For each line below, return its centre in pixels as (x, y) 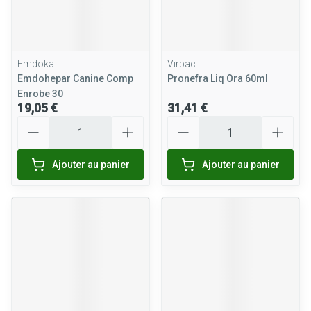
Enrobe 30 (40, 94)
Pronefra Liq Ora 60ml (218, 78)
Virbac (182, 64)
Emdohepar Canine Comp (75, 78)
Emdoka (36, 64)
